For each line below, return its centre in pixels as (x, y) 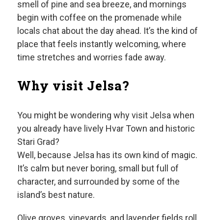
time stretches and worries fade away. (92, 57)
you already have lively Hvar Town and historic (106, 129)
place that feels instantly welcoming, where (102, 44)
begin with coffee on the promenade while (99, 18)
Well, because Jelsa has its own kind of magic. (107, 155)
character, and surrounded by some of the (98, 182)
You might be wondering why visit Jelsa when (106, 115)
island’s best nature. (56, 195)
